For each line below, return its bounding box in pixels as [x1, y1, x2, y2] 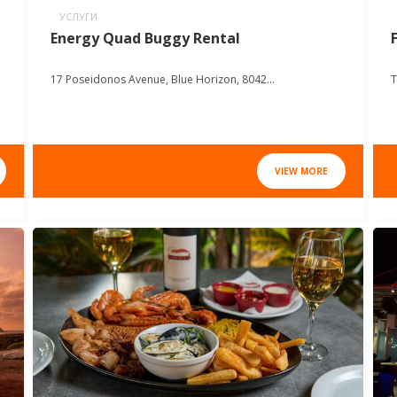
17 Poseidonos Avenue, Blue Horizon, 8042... [51, 72, 276, 88]
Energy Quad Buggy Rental [51, 28, 241, 49]
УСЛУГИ [59, 10, 98, 24]
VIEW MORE [275, 165, 329, 178]
